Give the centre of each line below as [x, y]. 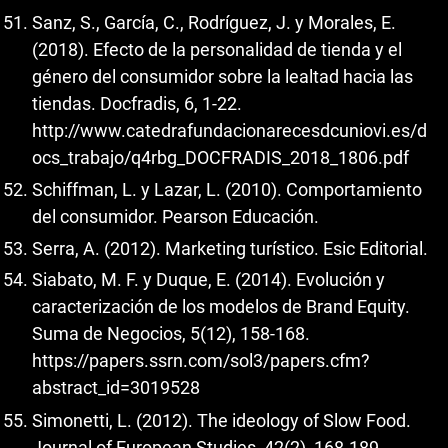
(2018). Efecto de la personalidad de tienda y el [217, 49]
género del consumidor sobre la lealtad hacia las [222, 76]
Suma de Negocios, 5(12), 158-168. [171, 334]
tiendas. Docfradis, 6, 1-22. [137, 103]
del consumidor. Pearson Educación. [175, 217]
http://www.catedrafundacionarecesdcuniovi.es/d [229, 130]
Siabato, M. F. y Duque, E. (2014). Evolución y [208, 280]
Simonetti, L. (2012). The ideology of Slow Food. [221, 420]
